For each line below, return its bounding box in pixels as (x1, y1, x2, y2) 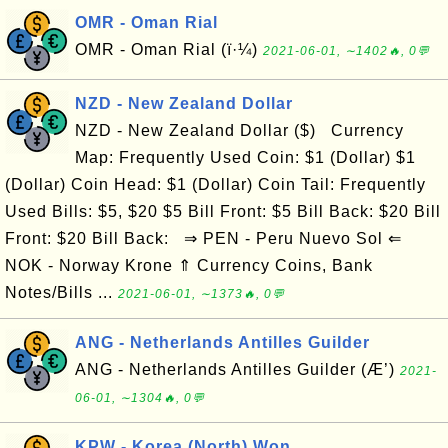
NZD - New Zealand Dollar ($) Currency (75, 122, 404, 139)
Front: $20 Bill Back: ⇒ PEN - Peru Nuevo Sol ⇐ (5, 230, 402, 247)
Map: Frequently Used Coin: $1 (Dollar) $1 (75, 149, 416, 166)
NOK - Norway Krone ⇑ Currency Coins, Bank (5, 257, 373, 274)
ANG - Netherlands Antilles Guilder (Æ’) (75, 361, 400, 378)
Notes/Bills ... (5, 284, 118, 301)
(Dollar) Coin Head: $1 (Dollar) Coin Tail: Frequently (5, 176, 426, 193)
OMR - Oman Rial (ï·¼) (75, 41, 263, 58)
